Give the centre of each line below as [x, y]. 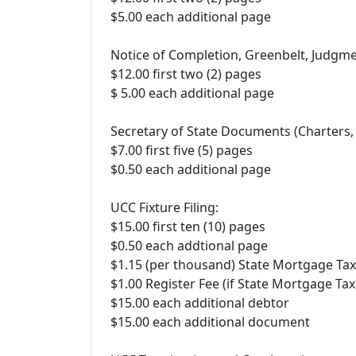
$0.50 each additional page [191, 169]
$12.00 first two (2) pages [186, 74]
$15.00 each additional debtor [200, 303]
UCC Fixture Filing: [164, 207]
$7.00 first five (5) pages [182, 150]
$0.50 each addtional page [189, 246]
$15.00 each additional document [210, 322]
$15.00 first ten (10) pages [188, 226]
